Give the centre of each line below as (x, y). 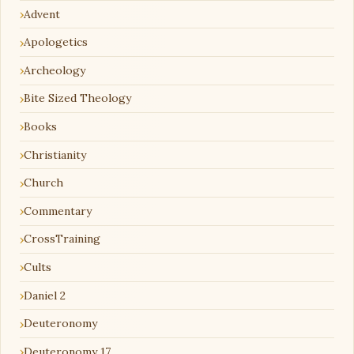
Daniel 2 (45, 295)
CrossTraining (62, 239)
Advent (42, 14)
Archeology (55, 70)
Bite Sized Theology (77, 98)
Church (43, 183)
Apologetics (56, 42)
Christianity (55, 154)
